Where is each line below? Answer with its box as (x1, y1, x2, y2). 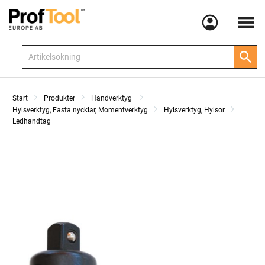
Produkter (44, 94, 75, 102)
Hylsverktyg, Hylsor (164, 106, 225, 114)
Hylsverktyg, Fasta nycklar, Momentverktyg (12, 106, 148, 114)
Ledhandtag (12, 117, 51, 125)
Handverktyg (91, 94, 134, 102)
